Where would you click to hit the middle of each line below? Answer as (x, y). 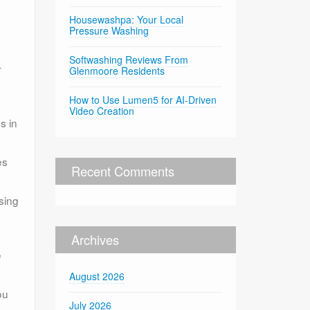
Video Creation (102, 110)
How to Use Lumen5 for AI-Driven (143, 99)
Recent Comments (123, 171)
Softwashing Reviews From (129, 59)
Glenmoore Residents (117, 70)
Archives (95, 239)
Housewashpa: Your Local (127, 19)
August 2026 (97, 276)
